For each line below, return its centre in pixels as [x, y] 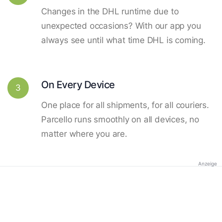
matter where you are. [84, 134]
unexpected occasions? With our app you [121, 26]
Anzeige [208, 163]
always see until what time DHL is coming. [123, 40]
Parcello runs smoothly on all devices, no [120, 119]
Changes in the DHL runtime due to [110, 11]
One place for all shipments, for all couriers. [125, 105]
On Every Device [78, 84]
